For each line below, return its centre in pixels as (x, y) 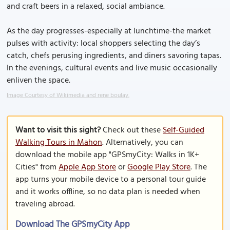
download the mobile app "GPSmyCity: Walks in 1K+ (107, 155)
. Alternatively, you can (143, 143)
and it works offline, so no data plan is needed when (108, 192)
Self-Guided (184, 130)
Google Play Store (159, 167)
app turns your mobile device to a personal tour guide (111, 180)
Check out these (132, 130)
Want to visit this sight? (58, 130)
